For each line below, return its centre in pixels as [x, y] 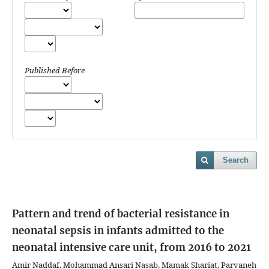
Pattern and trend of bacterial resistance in [121, 214]
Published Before [55, 71]
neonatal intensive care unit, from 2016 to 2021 [131, 248]
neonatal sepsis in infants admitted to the [118, 231]
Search [236, 160]
